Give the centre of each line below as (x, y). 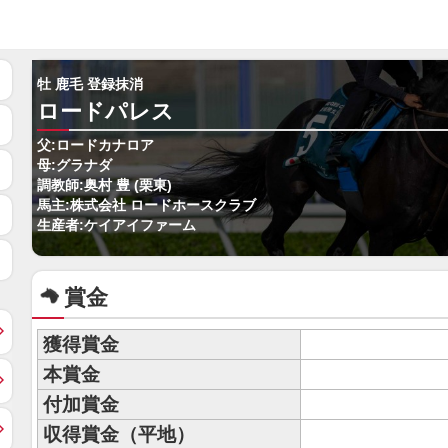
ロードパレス (105, 111)
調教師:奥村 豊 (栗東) (104, 185)
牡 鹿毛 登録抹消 (90, 84)
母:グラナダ (74, 165)
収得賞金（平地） (119, 434)
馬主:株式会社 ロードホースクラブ (146, 205)
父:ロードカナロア (95, 145)
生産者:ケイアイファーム (116, 225)
